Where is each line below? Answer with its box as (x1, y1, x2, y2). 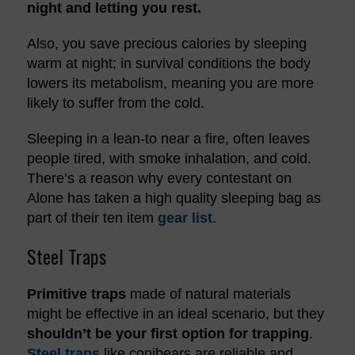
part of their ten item (26, 209, 158, 226)
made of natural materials (125, 285, 291, 302)
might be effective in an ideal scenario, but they (26, 305, 324, 322)
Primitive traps (26, 285, 126, 302)
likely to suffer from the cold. (26, 94, 204, 111)
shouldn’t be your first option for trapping (26, 325, 309, 342)
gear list (157, 209, 212, 226)
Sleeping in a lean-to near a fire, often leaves (26, 130, 310, 147)
